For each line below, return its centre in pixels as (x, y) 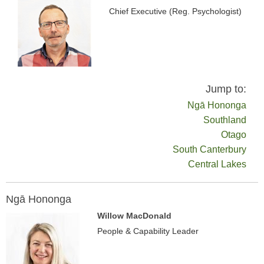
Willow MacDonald (134, 216)
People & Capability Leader (148, 231)
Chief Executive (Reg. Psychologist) (175, 11)
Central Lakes (217, 164)
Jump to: (226, 89)
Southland (225, 120)
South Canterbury (209, 149)
